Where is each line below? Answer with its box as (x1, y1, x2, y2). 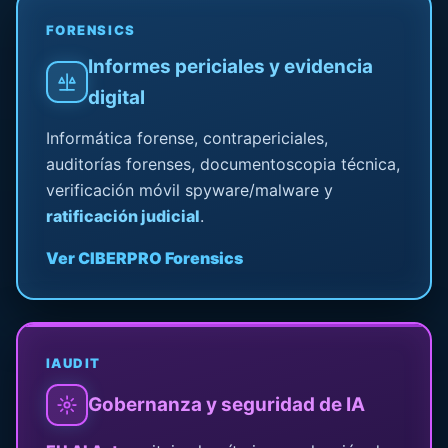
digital (87, 85, 145, 109)
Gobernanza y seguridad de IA (87, 393, 365, 417)
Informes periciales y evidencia (87, 54, 373, 78)
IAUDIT (45, 354, 101, 371)
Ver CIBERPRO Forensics (45, 247, 243, 268)
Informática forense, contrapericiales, (45, 127, 328, 148)
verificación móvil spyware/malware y (45, 179, 333, 200)
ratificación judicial (45, 205, 200, 226)
